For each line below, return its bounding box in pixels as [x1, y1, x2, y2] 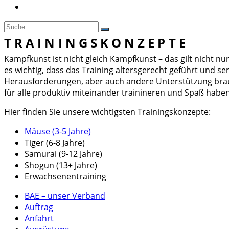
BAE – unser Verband [25, 190, 105, 202]
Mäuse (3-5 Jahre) [25, 126, 91, 138]
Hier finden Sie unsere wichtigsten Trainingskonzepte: [4, 106, 211, 118]
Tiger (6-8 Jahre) [25, 137, 85, 149]
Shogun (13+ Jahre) [25, 159, 97, 171]
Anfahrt [25, 213, 54, 224]
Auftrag [25, 201, 53, 213]
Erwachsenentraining [25, 171, 106, 182]
